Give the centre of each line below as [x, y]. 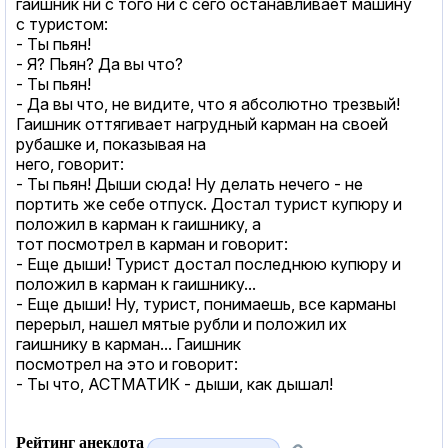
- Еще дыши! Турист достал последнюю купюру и [208, 263]
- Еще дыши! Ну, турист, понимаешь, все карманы [206, 303]
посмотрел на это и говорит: [127, 363]
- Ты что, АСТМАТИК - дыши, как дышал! [174, 383]
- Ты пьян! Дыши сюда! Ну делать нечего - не [189, 183]
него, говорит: [70, 163]
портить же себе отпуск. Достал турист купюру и [209, 203]
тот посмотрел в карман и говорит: [152, 243]
